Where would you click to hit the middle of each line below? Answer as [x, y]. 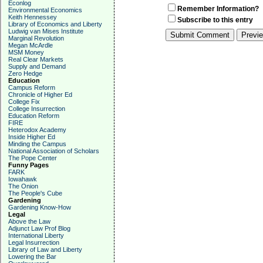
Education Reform [34, 116]
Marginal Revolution [36, 38]
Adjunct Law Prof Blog [39, 228]
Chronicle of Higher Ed [40, 95]
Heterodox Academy [37, 130]
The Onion [23, 186]
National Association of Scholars [54, 151]
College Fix [24, 102]
